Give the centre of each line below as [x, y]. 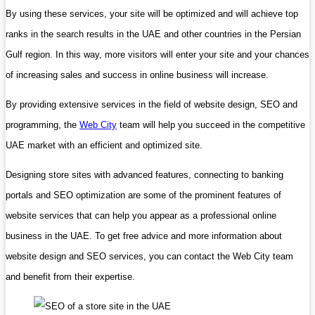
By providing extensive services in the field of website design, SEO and [152, 104]
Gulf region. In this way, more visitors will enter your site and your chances [157, 54]
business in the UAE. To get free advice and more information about [144, 236]
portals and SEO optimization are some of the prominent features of [143, 195]
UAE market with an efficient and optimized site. [104, 145]
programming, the [43, 124]
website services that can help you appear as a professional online [141, 215]
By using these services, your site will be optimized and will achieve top [152, 13]
